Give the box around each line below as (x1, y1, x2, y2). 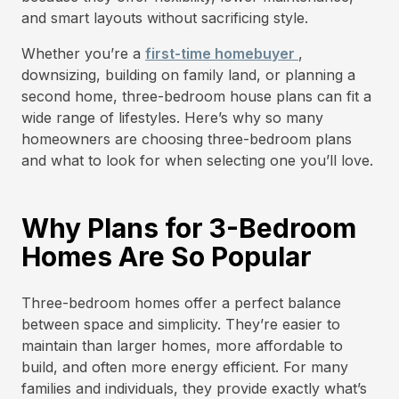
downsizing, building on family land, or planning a (21, 66, 355, 84)
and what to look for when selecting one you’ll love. (21, 151, 373, 169)
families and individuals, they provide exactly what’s (21, 379, 367, 397)
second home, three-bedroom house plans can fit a (21, 87, 371, 105)
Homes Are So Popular (21, 240, 312, 273)
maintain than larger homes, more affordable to (21, 337, 343, 354)
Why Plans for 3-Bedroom (21, 212, 356, 244)
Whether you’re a (21, 45, 145, 62)
